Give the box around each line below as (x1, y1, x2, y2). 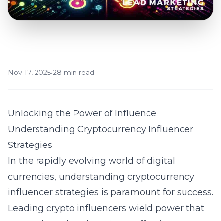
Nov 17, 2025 (8, 68, 51, 77)
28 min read (53, 68, 94, 77)
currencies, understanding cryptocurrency (8, 171, 194, 182)
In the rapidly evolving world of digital (8, 155, 175, 166)
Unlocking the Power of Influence (8, 108, 156, 119)
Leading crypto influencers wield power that (8, 203, 204, 214)
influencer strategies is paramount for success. (8, 187, 213, 198)
